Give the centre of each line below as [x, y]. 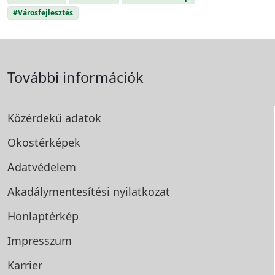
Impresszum [40, 240]
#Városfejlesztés [43, 12]
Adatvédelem [42, 167]
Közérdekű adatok [54, 118]
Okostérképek [44, 142]
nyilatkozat [141, 191]
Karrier [25, 265]
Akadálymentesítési [60, 191]
